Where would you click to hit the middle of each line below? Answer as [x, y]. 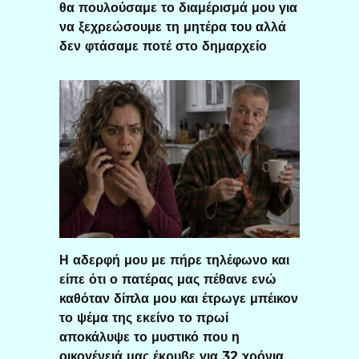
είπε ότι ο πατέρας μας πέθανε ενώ [168, 279]
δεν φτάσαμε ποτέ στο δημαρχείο [163, 46]
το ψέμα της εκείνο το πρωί [144, 317]
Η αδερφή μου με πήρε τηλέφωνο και [174, 260]
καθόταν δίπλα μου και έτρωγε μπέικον [179, 298]
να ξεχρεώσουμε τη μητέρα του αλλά [173, 26]
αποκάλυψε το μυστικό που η [149, 337]
